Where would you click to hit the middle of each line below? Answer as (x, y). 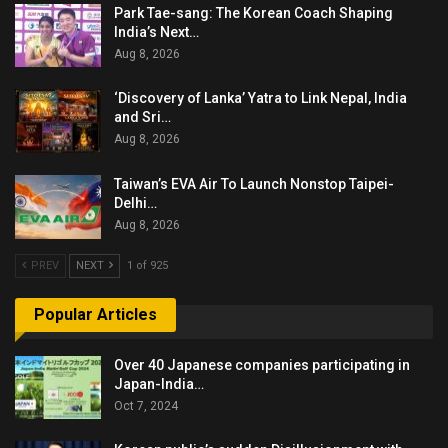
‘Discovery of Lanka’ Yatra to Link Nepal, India (260, 98)
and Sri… (142, 117)
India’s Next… (156, 31)
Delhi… (135, 202)
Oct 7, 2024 (146, 405)
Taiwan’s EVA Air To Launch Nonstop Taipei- (254, 183)
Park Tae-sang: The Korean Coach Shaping (253, 12)
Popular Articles (95, 315)
